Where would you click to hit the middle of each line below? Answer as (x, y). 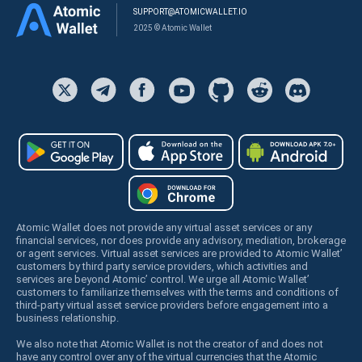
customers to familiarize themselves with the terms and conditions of (177, 292)
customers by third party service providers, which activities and (162, 266)
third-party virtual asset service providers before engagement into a (172, 305)
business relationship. (67, 318)
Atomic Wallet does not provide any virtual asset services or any (164, 227)
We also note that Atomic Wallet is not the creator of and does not (170, 343)
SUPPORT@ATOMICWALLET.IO (190, 11)
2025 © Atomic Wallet (173, 27)
